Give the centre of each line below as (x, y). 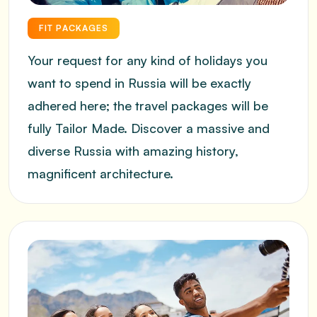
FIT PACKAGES (74, 28)
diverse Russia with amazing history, (133, 151)
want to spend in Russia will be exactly (139, 83)
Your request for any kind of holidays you (148, 60)
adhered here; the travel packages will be (148, 105)
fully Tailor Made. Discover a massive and (149, 128)
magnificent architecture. (100, 173)
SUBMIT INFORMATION (87, 139)
